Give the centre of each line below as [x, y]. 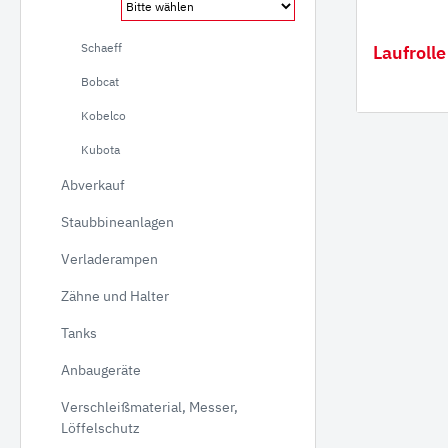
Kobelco [103, 115]
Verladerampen [109, 259]
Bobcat [100, 81]
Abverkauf [93, 185]
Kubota [100, 149]
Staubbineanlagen [117, 222]
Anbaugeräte [101, 370]
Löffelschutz [100, 428]
